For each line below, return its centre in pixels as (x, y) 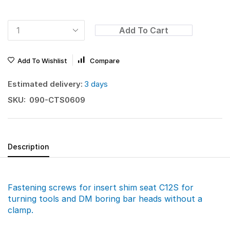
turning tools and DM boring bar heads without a (105, 198)
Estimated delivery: (45, 84)
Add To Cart (144, 30)
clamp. (21, 210)
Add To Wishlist (42, 60)
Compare (105, 60)
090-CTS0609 (57, 100)
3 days (96, 84)
